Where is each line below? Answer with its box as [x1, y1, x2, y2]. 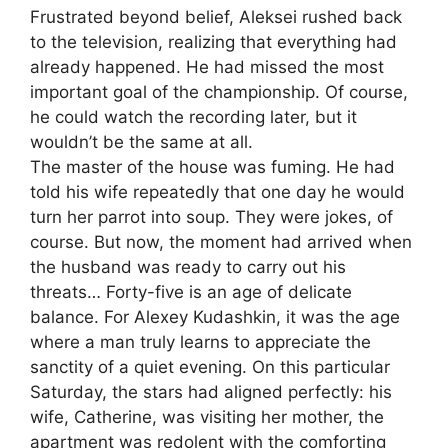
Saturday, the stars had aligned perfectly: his [30, 382, 392, 403]
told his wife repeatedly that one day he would [30, 182, 405, 203]
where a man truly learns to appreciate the [30, 332, 371, 353]
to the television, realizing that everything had [30, 32, 397, 53]
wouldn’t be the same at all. [30, 132, 253, 153]
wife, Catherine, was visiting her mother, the [30, 407, 384, 428]
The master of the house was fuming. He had [30, 157, 395, 178]
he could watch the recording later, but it [30, 107, 357, 128]
